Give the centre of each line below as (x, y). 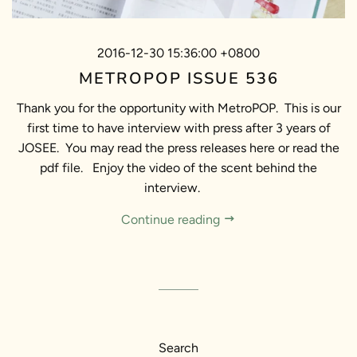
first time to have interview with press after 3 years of (178, 128)
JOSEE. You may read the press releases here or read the (178, 148)
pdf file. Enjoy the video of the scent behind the (178, 168)
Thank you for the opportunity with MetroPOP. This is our (178, 108)
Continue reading (172, 220)
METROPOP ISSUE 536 (178, 79)
